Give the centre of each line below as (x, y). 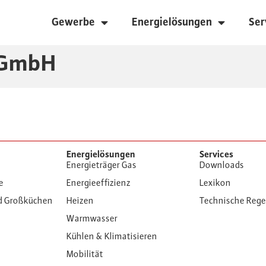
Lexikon (215, 184)
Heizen (80, 202)
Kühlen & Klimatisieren (112, 237)
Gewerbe (74, 22)
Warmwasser (92, 219)
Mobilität (85, 255)
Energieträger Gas (102, 166)
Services (216, 155)
